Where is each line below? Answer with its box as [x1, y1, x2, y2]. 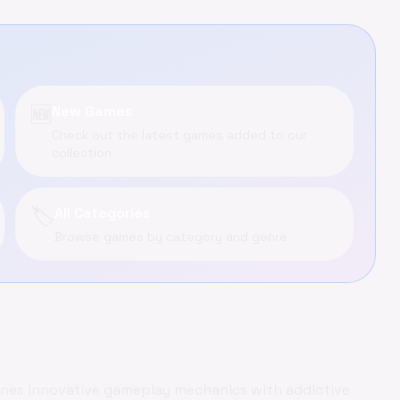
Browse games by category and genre [54, 229, 287, 245]
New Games [51, 102, 132, 121]
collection [51, 145, 112, 161]
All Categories [54, 204, 150, 222]
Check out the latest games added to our [51, 127, 307, 143]
